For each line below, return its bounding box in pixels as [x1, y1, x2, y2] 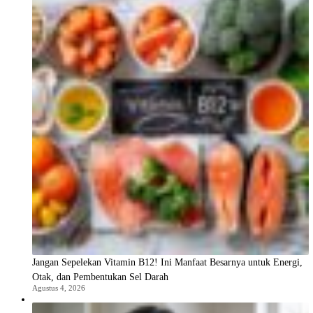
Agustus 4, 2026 [32, 284, 85, 293]
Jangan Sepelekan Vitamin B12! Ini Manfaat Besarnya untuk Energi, [32, 257, 303, 268]
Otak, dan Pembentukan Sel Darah [32, 272, 168, 283]
